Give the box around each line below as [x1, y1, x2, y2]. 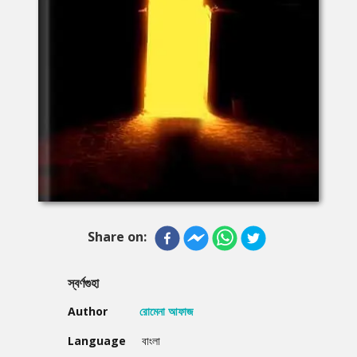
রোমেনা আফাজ [139, 303, 193, 319]
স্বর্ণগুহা [68, 273, 99, 292]
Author [68, 303, 108, 319]
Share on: [88, 227, 147, 245]
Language [68, 332, 126, 348]
